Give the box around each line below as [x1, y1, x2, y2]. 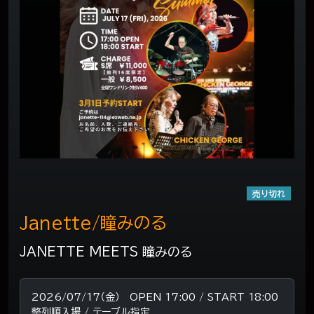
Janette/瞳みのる [20, 214, 167, 232]
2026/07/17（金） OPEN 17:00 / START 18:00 [32, 292, 278, 303]
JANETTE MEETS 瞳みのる [20, 245, 192, 259]
